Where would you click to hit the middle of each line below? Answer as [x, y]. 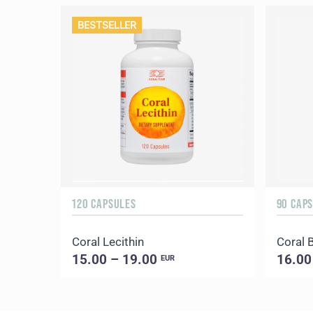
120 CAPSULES [104, 203]
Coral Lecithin [108, 241]
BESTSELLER [107, 24]
